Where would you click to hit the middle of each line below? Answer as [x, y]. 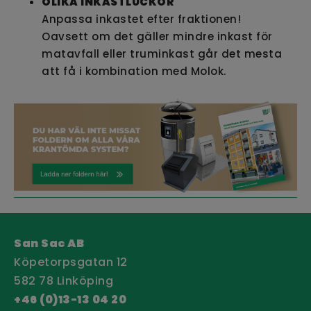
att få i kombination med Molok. [135, 72]
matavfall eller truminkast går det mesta [162, 54]
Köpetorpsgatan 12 [71, 262]
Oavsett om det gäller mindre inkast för [157, 37]
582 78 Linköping [64, 280]
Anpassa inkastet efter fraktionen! [141, 19]
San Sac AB [49, 243]
